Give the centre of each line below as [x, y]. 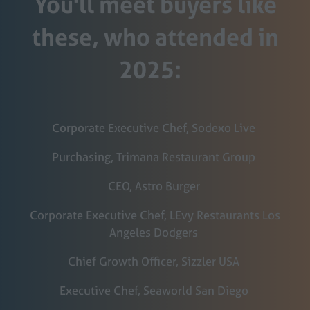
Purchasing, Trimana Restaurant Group [155, 156]
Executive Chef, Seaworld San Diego [155, 291]
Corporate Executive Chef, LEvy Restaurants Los [155, 215]
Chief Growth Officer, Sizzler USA [155, 262]
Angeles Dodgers [155, 232]
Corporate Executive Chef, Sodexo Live [155, 127]
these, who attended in [155, 37]
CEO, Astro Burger [155, 185]
